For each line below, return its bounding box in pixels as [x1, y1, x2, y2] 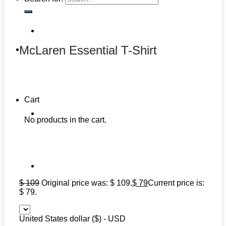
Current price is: [148, 179, 204, 188]
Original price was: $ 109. [41, 179, 132, 188]
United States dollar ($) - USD [19, 214, 126, 223]
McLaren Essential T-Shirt [19, 43, 157, 58]
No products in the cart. [24, 115, 106, 124]
